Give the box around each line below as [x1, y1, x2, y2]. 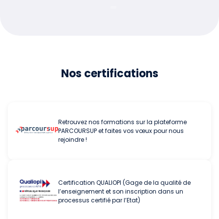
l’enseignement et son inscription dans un [58, 187, 183, 196]
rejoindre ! [58, 135, 87, 144]
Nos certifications [61, 66, 158, 81]
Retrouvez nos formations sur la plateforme [58, 117, 187, 126]
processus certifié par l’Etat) [58, 196, 140, 204]
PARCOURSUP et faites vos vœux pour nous [58, 126, 184, 135]
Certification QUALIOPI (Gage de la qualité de [58, 178, 191, 187]
